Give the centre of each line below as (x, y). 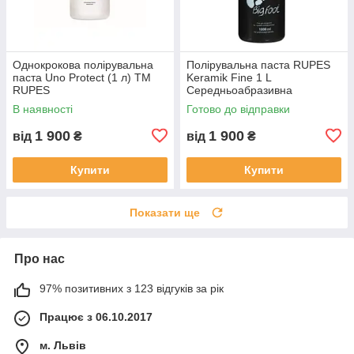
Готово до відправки (238, 109)
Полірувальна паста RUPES (258, 64)
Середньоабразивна (239, 90)
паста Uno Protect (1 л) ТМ (82, 77)
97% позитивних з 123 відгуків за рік (132, 288)
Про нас (40, 258)
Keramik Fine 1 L (229, 77)
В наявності (43, 109)
